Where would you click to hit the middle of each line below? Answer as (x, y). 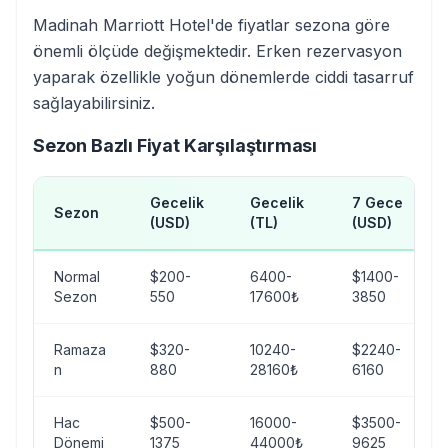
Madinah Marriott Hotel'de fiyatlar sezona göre (211, 25)
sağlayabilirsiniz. (94, 103)
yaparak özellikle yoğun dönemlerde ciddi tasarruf (223, 77)
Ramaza (80, 349)
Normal (77, 276)
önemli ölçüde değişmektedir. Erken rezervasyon (217, 51)
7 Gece (377, 202)
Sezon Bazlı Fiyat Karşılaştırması (175, 145)
